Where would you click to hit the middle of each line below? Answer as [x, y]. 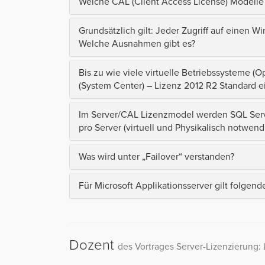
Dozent [93, 245]
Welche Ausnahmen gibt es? [137, 43]
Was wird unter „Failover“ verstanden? [156, 156]
